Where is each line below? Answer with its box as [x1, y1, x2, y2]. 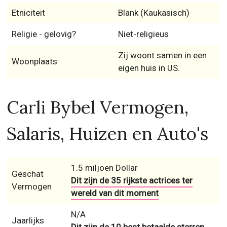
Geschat [11, 169, 44, 179]
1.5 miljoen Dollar [70, 163, 138, 173]
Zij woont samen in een [118, 50, 207, 60]
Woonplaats [11, 56, 57, 66]
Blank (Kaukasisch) [118, 8, 190, 18]
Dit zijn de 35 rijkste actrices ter [70, 175, 193, 185]
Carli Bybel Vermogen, [7, 96, 189, 119]
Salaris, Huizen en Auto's [7, 122, 209, 145]
